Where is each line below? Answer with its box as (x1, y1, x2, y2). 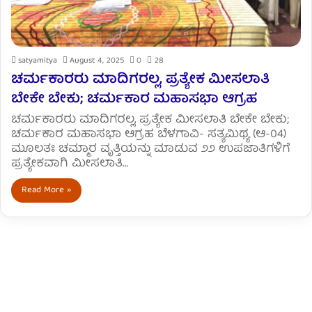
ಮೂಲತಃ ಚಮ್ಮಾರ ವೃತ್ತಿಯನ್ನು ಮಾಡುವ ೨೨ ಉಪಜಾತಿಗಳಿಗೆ (11, 139, 290, 159)
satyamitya (18, 53, 57, 68)
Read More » (22, 182, 71, 198)
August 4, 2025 (70, 53, 124, 68)
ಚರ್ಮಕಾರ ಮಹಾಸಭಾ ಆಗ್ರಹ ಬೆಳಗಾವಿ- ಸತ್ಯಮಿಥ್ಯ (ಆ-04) (11, 124, 290, 145)
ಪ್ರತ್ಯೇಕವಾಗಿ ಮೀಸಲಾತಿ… (11, 153, 128, 174)
